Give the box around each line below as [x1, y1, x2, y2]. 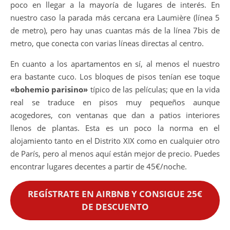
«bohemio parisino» [10, 84, 88, 94]
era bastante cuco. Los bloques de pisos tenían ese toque [10, 71, 220, 82]
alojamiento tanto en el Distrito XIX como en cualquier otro [10, 136, 220, 146]
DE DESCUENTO [81, 201, 149, 213]
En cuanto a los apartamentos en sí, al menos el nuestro [10, 59, 220, 69]
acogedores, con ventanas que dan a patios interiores [10, 110, 220, 120]
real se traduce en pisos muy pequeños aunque [10, 97, 220, 107]
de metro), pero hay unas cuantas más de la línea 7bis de [10, 25, 220, 35]
